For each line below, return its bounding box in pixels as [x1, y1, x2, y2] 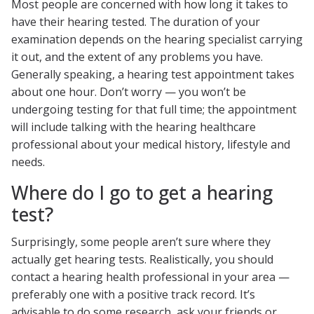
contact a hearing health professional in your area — [11, 269, 289, 285]
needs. [11, 153, 45, 170]
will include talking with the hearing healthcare [11, 118, 256, 135]
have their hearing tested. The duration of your [11, 13, 260, 29]
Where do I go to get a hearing [11, 179, 273, 205]
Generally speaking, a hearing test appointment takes [11, 66, 294, 82]
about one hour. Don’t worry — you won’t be [11, 83, 246, 100]
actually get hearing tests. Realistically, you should [11, 252, 273, 268]
